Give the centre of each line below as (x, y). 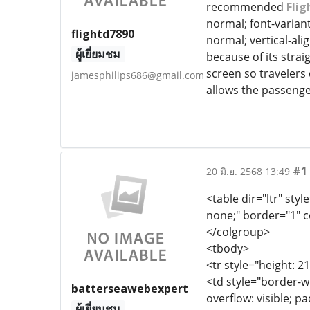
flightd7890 (103, 34)
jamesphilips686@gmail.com (138, 75)
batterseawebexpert (130, 288)
